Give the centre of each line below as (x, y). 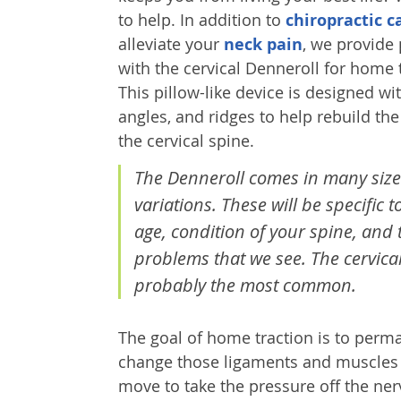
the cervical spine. (186, 141)
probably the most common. (245, 285)
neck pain (263, 44)
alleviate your (171, 44)
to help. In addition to (202, 20)
